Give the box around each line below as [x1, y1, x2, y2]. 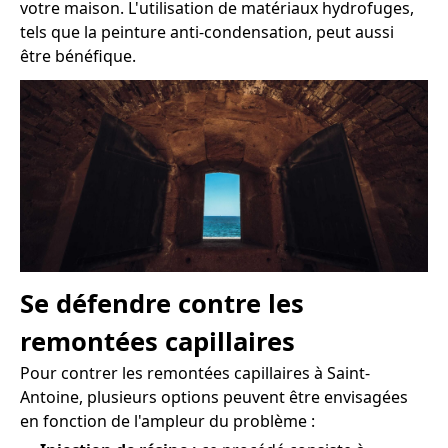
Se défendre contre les [20, 285, 304, 321]
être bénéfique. [20, 44, 136, 67]
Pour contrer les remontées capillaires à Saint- [20, 361, 370, 384]
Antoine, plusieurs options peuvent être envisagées [20, 385, 408, 408]
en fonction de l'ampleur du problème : [20, 409, 315, 432]
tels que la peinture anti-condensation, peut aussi [20, 20, 394, 43]
